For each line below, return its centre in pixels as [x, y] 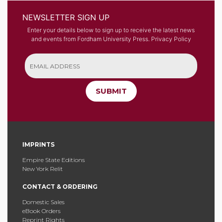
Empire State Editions [54, 160]
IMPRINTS [38, 144]
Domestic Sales [43, 202]
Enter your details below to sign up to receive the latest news [111, 30]
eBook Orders [41, 211]
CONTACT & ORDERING [60, 187]
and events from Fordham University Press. [91, 39]
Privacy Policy [171, 39]
